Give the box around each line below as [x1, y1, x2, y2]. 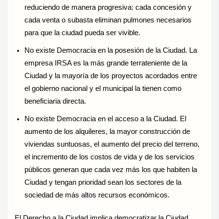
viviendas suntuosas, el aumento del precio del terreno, [24, 140, 200, 148]
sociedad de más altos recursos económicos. [24, 191, 170, 199]
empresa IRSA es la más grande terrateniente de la [24, 59, 188, 67]
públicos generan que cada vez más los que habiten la [24, 165, 197, 174]
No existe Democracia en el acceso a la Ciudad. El [24, 114, 187, 123]
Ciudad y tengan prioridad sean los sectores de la [24, 178, 182, 186]
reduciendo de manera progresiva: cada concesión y [24, 3, 192, 11]
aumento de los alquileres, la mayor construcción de [24, 127, 191, 135]
